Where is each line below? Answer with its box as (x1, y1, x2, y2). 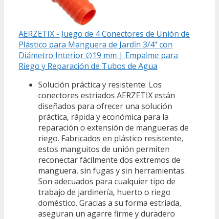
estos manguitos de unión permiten (38, 143, 170, 154)
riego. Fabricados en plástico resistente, (38, 132, 183, 144)
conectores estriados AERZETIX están (38, 89, 175, 101)
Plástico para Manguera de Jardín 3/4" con (19, 39, 173, 50)
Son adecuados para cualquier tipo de (38, 175, 175, 187)
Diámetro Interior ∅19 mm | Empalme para (19, 49, 178, 61)
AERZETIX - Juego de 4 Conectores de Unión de (19, 28, 190, 39)
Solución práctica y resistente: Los (38, 79, 162, 90)
